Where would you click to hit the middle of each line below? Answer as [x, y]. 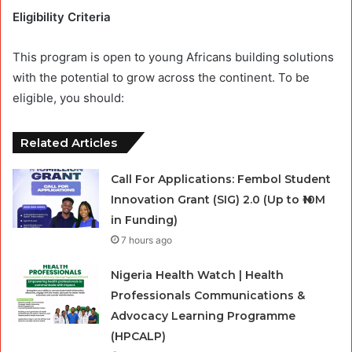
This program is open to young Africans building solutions [173, 57]
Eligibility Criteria [62, 17]
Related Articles [69, 143]
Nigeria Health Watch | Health [198, 275]
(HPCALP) [139, 337]
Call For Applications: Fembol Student [221, 180]
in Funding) [145, 220]
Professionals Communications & [208, 296]
